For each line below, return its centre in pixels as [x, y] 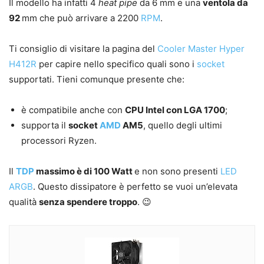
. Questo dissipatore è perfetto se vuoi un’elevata [135, 187]
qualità [24, 202]
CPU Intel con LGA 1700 [175, 110]
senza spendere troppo [88, 202]
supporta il [45, 126]
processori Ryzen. [59, 141]
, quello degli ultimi [183, 126]
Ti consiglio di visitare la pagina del [83, 49]
